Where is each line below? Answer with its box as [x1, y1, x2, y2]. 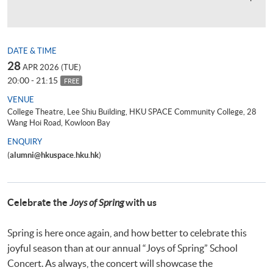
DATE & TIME [7, 46, 57, 55]
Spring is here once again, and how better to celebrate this [7, 227, 247, 238]
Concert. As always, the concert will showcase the [7, 257, 213, 269]
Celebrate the [7, 196, 69, 208]
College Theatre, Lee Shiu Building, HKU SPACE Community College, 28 [7, 107, 257, 116]
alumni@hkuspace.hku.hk [10, 150, 99, 160]
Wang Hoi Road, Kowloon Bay [7, 118, 110, 127]
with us [124, 196, 157, 208]
